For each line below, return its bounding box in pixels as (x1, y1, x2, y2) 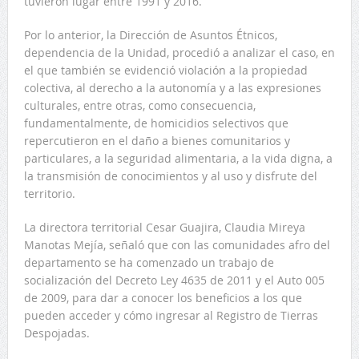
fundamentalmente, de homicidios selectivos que (23, 115, 288, 131)
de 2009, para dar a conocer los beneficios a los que (23, 289, 302, 305)
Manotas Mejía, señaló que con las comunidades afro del (23, 236, 330, 252)
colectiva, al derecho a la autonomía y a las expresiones (23, 79, 321, 95)
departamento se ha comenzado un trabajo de (23, 254, 274, 270)
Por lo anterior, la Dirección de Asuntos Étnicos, (23, 26, 277, 42)
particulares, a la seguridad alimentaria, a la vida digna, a (23, 150, 333, 166)
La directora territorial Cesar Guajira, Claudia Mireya (23, 219, 305, 235)
